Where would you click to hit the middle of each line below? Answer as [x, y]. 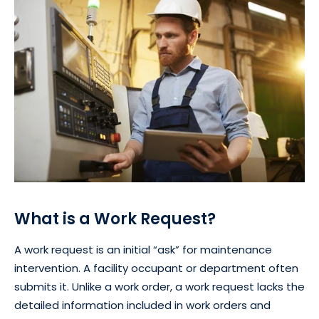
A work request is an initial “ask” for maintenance [143, 250]
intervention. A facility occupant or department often [156, 268]
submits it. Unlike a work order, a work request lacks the [159, 287]
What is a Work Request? [115, 219]
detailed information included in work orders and [142, 305]
